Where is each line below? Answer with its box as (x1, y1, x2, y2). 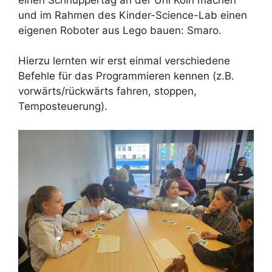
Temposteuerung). (18, 100, 107, 113)
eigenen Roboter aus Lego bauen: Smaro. (18, 24, 222, 36)
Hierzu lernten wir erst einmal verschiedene (18, 55, 230, 67)
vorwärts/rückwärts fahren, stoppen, (18, 85, 197, 98)
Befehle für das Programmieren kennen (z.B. (18, 70, 234, 83)
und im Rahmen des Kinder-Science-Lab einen (18, 8, 247, 21)
